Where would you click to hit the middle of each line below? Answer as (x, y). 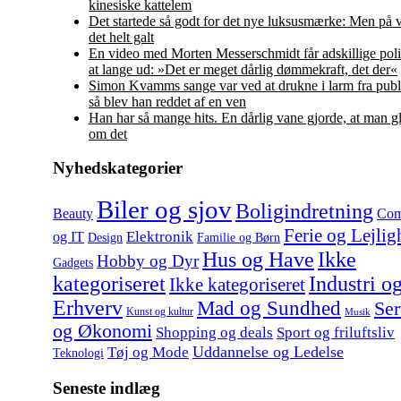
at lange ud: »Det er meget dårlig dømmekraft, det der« (243, 69)
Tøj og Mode (148, 353)
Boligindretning (304, 212)
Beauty (73, 214)
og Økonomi (102, 332)
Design (105, 238)
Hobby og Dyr (148, 261)
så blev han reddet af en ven (167, 101)
